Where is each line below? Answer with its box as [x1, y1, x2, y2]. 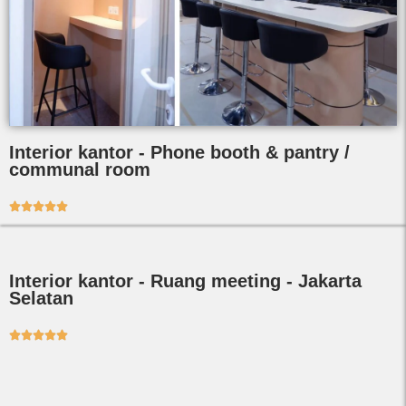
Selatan [9, 287, 73, 308]
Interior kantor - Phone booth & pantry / [9, 141, 350, 162]
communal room [9, 159, 150, 179]
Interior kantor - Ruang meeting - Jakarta [9, 270, 362, 291]
